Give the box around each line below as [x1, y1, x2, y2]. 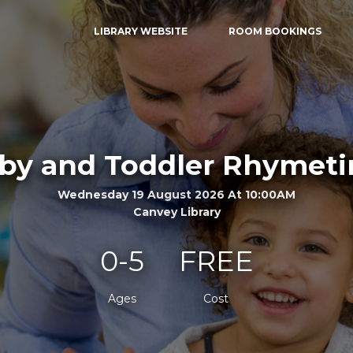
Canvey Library [132, 204, 221, 219]
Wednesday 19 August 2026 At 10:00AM [58, 187, 295, 202]
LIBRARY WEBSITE [94, 25, 188, 37]
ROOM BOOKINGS [228, 25, 321, 37]
